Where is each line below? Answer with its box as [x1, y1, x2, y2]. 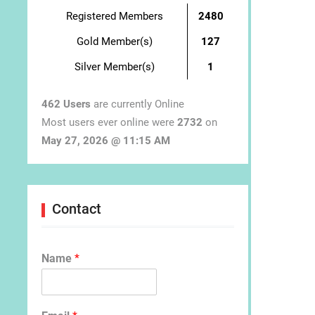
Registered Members [65, 9, 163, 22]
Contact [52, 200, 101, 218]
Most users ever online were [41, 116, 177, 129]
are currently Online [91, 98, 184, 111]
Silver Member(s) [74, 60, 155, 73]
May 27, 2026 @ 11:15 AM [41, 134, 170, 148]
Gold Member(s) [76, 34, 153, 48]
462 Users [41, 98, 91, 111]
